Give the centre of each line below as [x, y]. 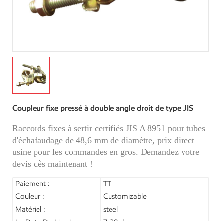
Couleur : [30, 197]
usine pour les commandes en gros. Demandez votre [106, 152]
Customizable [125, 197]
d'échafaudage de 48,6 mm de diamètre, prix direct [103, 140]
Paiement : [33, 184]
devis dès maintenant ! [53, 164]
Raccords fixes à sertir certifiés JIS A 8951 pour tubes [109, 129]
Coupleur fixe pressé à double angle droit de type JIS [103, 108]
